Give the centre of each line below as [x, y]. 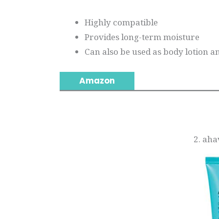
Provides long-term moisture [142, 37]
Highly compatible [121, 22]
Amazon [97, 80]
